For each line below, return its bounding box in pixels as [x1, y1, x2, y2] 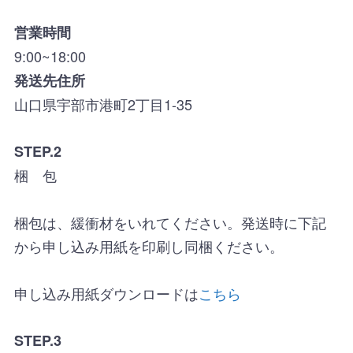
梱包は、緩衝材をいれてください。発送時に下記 [13, 211, 326, 232]
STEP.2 [13, 140, 61, 162]
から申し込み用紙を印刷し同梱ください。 [13, 235, 284, 256]
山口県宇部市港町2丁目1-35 [13, 93, 192, 114]
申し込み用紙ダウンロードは [13, 282, 199, 303]
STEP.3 [13, 329, 61, 351]
